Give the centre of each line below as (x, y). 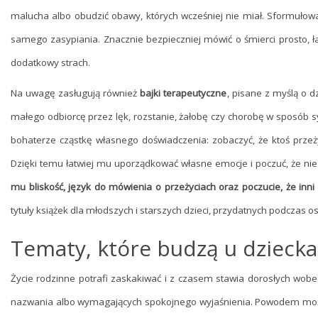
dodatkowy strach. (50, 62)
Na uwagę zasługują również (74, 93)
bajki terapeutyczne (182, 93)
